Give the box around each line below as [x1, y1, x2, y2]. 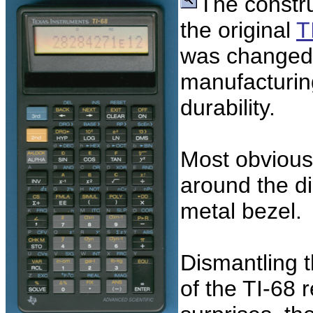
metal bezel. [180, 198, 302, 224]
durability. [180, 95, 282, 120]
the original [180, 17, 296, 43]
